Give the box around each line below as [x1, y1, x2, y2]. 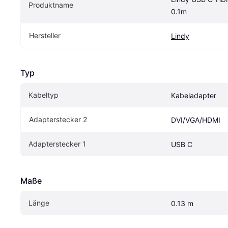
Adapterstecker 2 [29, 115, 87, 124]
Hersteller [29, 31, 61, 40]
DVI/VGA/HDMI [171, 116, 220, 125]
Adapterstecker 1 [28, 139, 86, 149]
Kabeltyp [28, 91, 59, 100]
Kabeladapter [171, 91, 216, 100]
